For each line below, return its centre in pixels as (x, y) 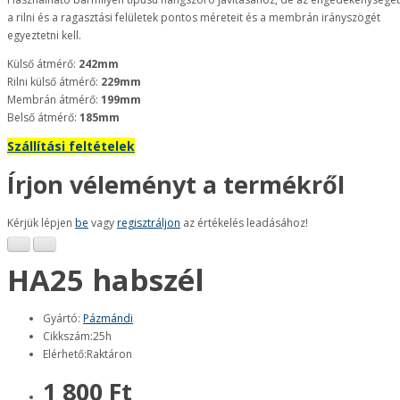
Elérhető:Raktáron (87, 354)
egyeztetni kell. (44, 35)
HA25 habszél (106, 280)
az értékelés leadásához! (244, 222)
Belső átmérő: (43, 117)
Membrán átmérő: (54, 100)
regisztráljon (149, 222)
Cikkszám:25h (77, 336)
